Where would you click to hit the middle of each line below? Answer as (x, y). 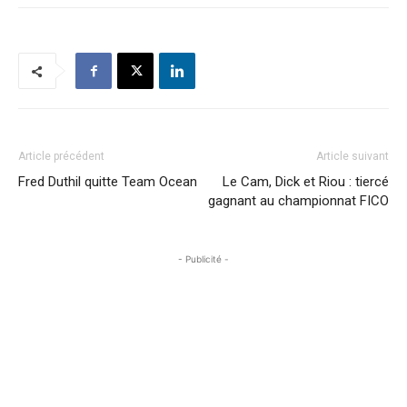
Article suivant (352, 156)
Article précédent (61, 156)
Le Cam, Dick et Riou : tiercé (306, 182)
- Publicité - (203, 259)
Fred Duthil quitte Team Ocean (108, 182)
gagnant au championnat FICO (298, 201)
